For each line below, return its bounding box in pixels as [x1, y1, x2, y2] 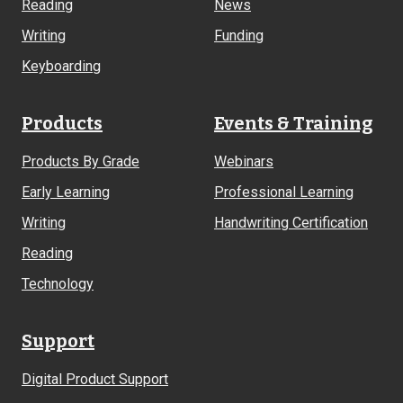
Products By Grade [22, 152, 139, 170]
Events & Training [214, 112, 372, 134]
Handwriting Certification [214, 213, 368, 231]
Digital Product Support [22, 370, 168, 388]
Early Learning [22, 183, 110, 201]
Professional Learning [214, 183, 354, 201]
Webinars [214, 152, 273, 170]
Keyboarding [22, 57, 101, 75]
